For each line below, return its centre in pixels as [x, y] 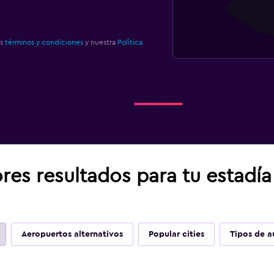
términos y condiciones [44, 42]
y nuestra [100, 42]
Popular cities [176, 234]
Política [130, 42]
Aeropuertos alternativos [72, 234]
